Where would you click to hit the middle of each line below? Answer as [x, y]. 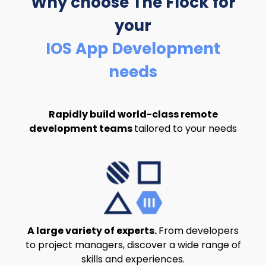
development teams [81, 128]
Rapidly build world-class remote [133, 114]
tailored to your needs [186, 128]
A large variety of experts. [93, 230]
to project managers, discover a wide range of [133, 245]
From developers [199, 230]
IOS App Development [133, 48]
